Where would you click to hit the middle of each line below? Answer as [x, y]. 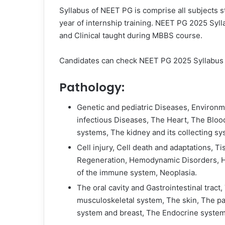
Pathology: [92, 87]
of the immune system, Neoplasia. [137, 173]
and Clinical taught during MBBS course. [132, 35]
